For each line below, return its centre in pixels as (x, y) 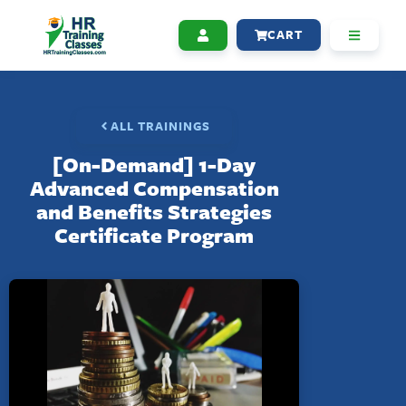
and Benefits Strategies (154, 211)
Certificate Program (154, 235)
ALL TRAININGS (160, 126)
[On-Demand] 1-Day (154, 164)
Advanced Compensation (154, 188)
